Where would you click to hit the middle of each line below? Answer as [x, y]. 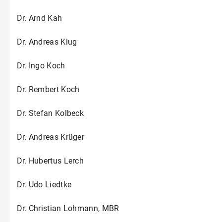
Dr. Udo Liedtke [44, 184]
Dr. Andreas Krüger [51, 137]
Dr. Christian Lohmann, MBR [68, 208]
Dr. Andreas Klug [47, 42]
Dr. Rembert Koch [48, 89]
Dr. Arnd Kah [39, 18]
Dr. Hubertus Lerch [50, 161]
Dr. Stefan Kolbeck [50, 113]
